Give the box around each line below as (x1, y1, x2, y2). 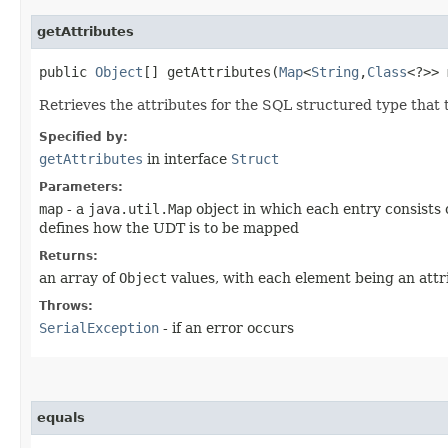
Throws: (39, 298, 93, 313)
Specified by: (39, 129, 128, 144)
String (311, 63, 359, 80)
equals (37, 409, 85, 425)
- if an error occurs (159, 319, 294, 336)
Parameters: (39, 179, 123, 194)
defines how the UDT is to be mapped (39, 219, 299, 236)
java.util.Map (88, 200, 192, 217)
